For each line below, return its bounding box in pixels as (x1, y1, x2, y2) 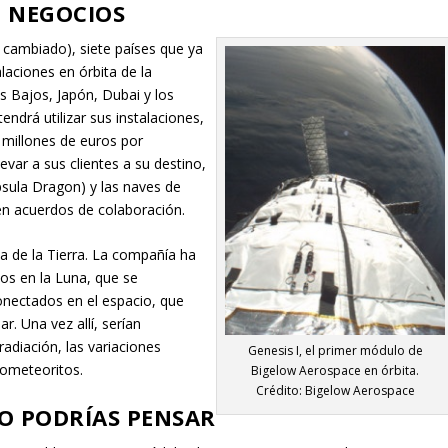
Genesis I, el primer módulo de (247, 342, 423, 360)
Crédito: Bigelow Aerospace (255, 382, 415, 400)
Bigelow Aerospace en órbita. (251, 362, 420, 380)
